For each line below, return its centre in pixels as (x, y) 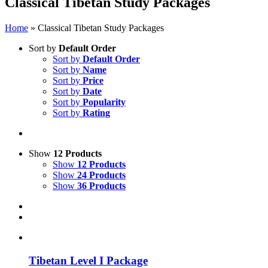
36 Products (101, 185)
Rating (96, 112)
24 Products (101, 175)
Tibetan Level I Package (88, 260)
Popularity (104, 102)
